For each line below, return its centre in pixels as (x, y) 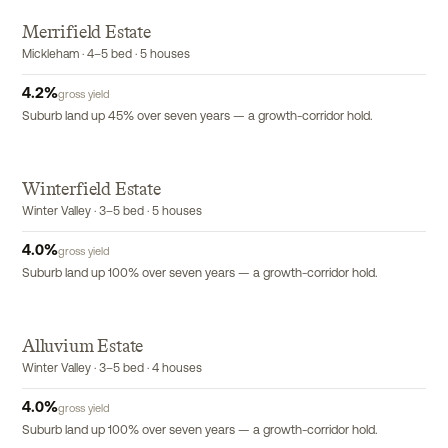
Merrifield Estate (86, 32)
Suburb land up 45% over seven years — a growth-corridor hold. (197, 117)
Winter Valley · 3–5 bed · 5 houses (112, 212)
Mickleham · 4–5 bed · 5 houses (106, 55)
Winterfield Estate (91, 189)
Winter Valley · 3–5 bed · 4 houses (112, 369)
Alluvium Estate (83, 346)
